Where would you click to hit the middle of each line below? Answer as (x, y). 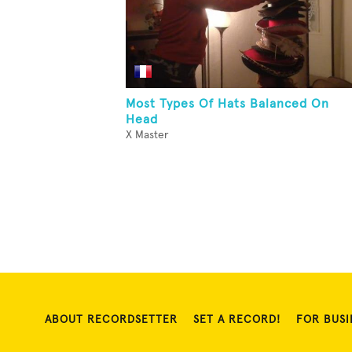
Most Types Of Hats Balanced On (227, 104)
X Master (147, 135)
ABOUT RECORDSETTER (111, 320)
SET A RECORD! (237, 320)
